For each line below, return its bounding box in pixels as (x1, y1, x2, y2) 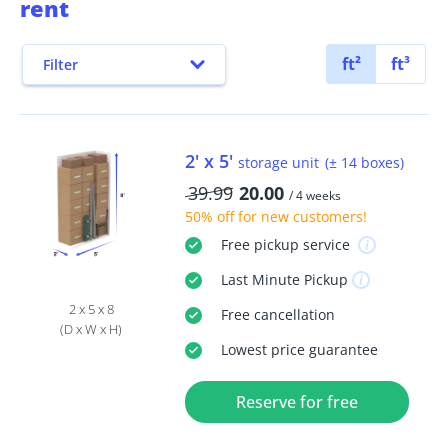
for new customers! (233, 207, 367, 227)
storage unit (237, 153, 319, 173)
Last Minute (220, 270, 300, 290)
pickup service (249, 235, 354, 255)
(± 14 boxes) (324, 153, 404, 173)
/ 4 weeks (288, 187, 341, 205)
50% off (184, 207, 234, 227)
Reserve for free (235, 391, 358, 414)
